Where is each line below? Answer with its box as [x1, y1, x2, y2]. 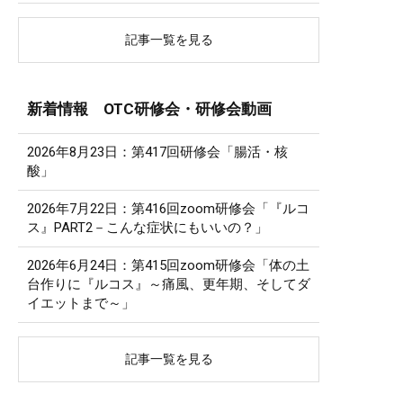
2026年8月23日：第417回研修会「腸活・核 [27, 143, 288, 160]
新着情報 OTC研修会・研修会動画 [27, 99, 272, 118]
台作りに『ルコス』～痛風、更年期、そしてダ [27, 275, 310, 292]
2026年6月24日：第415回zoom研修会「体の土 [27, 256, 309, 273]
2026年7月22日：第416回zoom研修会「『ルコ [27, 200, 309, 217]
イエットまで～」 [27, 294, 135, 311]
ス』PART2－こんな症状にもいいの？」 [27, 219, 268, 236]
